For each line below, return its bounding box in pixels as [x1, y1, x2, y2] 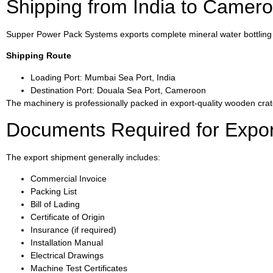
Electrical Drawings [30, 250, 104, 261]
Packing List [30, 186, 77, 197]
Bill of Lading [30, 199, 80, 210]
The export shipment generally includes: [6, 152, 160, 163]
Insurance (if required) [30, 225, 116, 235]
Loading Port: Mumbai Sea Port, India [30, 72, 175, 82]
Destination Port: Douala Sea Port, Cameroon [30, 85, 206, 95]
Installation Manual [30, 238, 103, 248]
